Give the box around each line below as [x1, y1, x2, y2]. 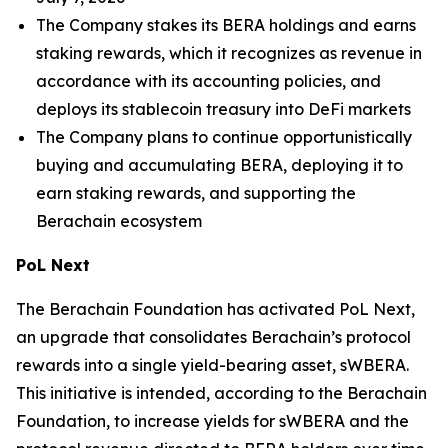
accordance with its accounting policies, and [36, 71, 381, 91]
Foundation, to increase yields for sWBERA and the [16, 411, 409, 431]
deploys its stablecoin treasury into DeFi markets [36, 99, 411, 119]
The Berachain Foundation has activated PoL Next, [16, 299, 415, 319]
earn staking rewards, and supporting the [36, 183, 356, 203]
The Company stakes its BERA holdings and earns [36, 15, 416, 35]
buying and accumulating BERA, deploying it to [36, 155, 403, 175]
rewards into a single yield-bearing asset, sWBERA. [16, 355, 409, 375]
